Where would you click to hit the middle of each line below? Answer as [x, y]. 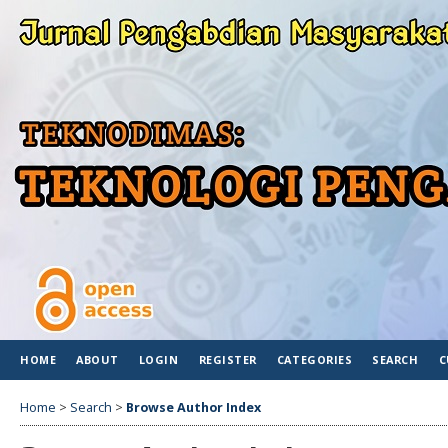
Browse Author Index [193, 407]
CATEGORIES [314, 359]
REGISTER [227, 359]
